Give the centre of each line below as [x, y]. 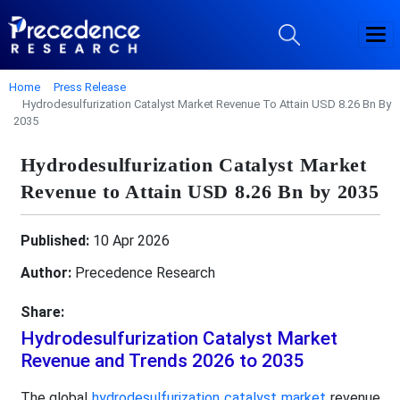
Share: [42, 312]
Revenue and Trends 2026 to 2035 [162, 360]
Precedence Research [143, 272]
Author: [46, 272]
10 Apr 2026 [129, 240]
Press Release [90, 87]
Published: [54, 240]
